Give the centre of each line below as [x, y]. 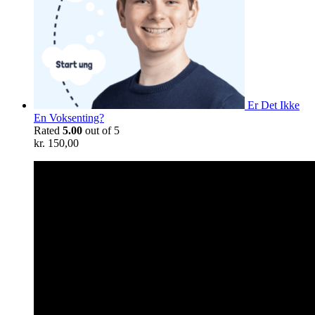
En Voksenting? [69, 117]
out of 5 [101, 130]
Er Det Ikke [274, 105]
